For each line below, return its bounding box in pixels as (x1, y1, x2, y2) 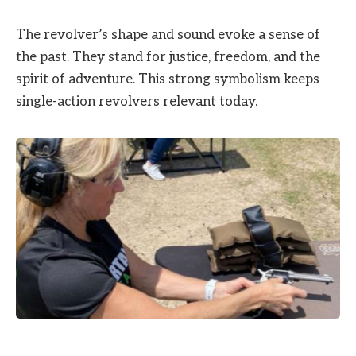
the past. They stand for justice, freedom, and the (16, 48, 320, 65)
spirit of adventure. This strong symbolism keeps (16, 71, 319, 87)
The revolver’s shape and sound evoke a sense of (16, 26, 320, 43)
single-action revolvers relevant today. (16, 93, 257, 110)
